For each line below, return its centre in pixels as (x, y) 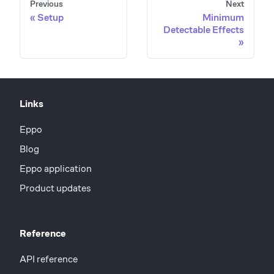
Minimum (223, 17)
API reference (49, 259)
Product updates (55, 188)
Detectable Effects (204, 29)
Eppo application (56, 168)
